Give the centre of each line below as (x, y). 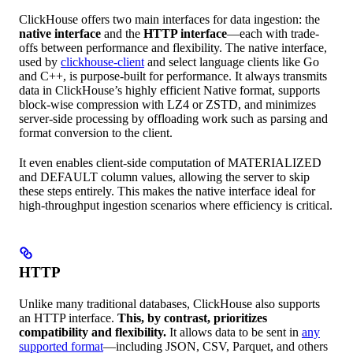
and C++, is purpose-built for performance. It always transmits (173, 76)
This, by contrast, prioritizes (192, 318)
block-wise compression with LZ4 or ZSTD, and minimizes (167, 104)
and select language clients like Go (232, 61)
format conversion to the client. (96, 132)
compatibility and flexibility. (93, 332)
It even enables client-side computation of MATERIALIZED (170, 162)
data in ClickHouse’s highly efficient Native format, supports (169, 90)
